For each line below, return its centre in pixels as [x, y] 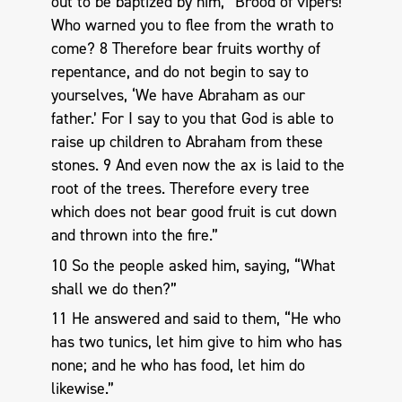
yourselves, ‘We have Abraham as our [178, 96]
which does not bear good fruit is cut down [193, 212]
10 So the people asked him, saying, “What [193, 265]
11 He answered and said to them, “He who [196, 319]
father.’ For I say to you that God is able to [192, 119]
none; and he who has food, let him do [178, 366]
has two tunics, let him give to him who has [196, 342]
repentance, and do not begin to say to [179, 72]
